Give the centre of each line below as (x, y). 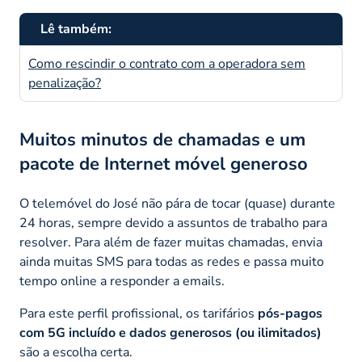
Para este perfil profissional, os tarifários (139, 313)
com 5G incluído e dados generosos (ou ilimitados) (170, 333)
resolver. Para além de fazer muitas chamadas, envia (171, 242)
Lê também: (76, 29)
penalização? (65, 83)
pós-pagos (290, 313)
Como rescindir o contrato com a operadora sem (167, 63)
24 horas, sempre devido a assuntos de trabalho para (173, 223)
